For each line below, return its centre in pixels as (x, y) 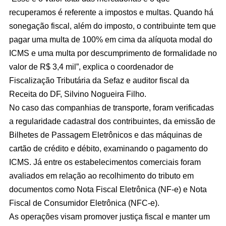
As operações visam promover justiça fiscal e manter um (109, 217)
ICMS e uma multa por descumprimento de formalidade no (113, 53)
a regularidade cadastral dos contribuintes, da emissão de (112, 121)
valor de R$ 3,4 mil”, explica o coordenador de (91, 67)
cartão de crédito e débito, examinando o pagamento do (108, 149)
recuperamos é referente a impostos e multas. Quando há (111, 12)
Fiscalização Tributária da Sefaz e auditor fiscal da (99, 80)
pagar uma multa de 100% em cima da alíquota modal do (111, 40)
